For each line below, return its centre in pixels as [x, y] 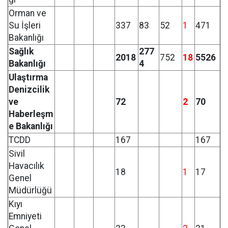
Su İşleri [25, 25]
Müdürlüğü [30, 190]
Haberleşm [31, 114]
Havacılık [26, 166]
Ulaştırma [28, 77]
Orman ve [27, 13]
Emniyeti [25, 216]
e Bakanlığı [31, 126]
